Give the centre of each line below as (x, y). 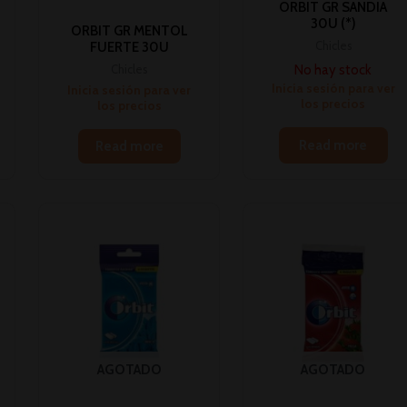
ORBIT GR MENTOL (129, 31)
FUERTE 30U (129, 48)
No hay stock (333, 70)
